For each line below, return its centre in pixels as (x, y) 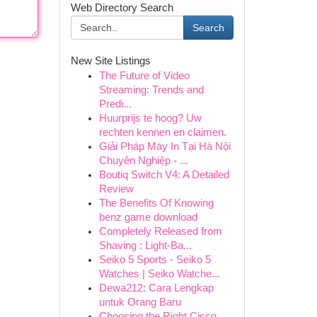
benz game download (148, 217)
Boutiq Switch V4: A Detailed (164, 175)
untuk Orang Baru (140, 302)
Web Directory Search (122, 8)
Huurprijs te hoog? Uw (150, 118)
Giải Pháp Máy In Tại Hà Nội (165, 146)
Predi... (115, 104)
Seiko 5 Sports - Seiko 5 (155, 260)
